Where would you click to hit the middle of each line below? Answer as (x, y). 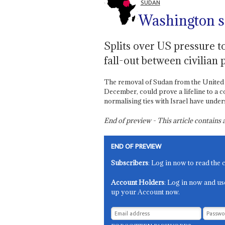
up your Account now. (146, 192)
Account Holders (138, 183)
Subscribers (130, 163)
